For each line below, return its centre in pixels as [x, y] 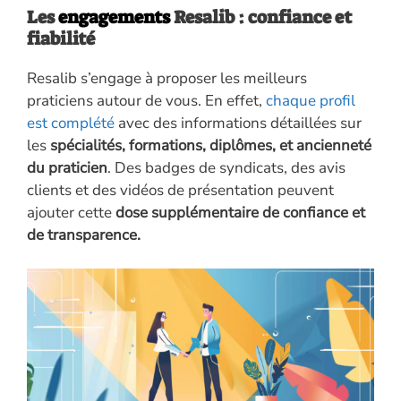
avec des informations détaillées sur [238, 123]
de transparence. [84, 235]
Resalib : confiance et [263, 17]
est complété [71, 123]
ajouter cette [71, 212]
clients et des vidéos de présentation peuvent [180, 190]
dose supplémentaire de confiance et [240, 212]
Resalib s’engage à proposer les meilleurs [167, 78]
